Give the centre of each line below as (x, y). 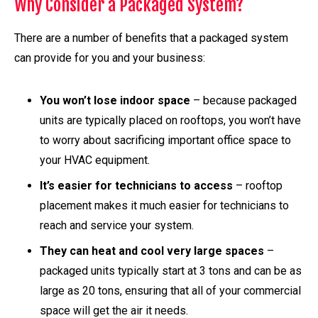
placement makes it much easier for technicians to (164, 206)
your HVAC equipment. (95, 160)
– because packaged (243, 101)
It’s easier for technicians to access (136, 186)
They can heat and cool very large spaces (152, 251)
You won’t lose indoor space (115, 101)
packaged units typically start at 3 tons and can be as (171, 271)
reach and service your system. (117, 226)
